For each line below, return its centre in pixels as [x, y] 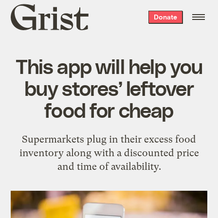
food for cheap [109, 109]
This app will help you [109, 65]
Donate [165, 17]
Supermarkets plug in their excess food [109, 139]
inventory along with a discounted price [109, 153]
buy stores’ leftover [109, 87]
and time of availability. [109, 166]
